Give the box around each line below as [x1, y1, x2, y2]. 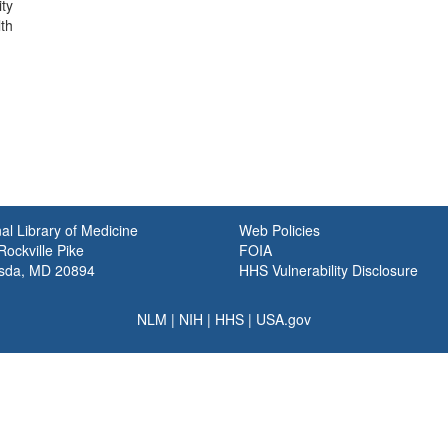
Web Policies [239, 220, 320, 240]
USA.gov [256, 309, 311, 329]
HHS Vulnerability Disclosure [239, 260, 418, 280]
